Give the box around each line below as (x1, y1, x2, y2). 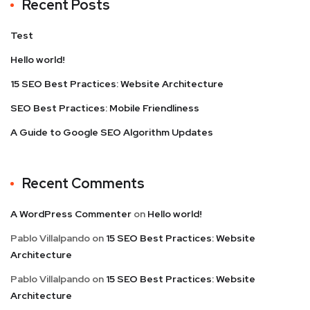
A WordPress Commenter (10, 207, 131, 220)
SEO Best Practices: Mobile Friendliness (10, 101, 199, 114)
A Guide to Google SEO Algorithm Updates (10, 125, 213, 138)
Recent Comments (22, 174, 145, 192)
